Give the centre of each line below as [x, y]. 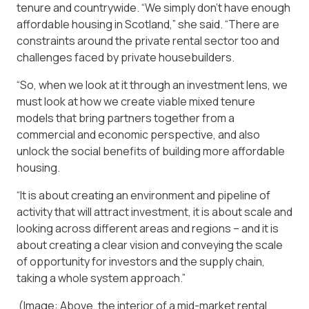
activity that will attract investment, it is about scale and [154, 212]
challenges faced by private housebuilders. [126, 58]
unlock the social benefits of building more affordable [151, 151]
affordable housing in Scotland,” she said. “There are [148, 24]
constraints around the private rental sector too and [148, 41]
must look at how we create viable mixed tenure [136, 102]
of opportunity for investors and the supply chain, [141, 262]
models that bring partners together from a [126, 118]
